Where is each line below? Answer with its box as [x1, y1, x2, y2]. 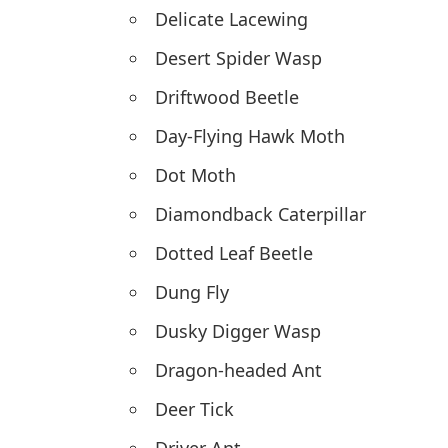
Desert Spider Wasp [155, 46, 322, 71]
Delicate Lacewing [155, 7, 308, 32]
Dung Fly [155, 280, 229, 305]
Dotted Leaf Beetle [155, 241, 313, 266]
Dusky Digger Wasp [155, 319, 321, 344]
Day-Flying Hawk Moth [155, 124, 345, 149]
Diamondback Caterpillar [155, 202, 366, 227]
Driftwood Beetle [155, 85, 299, 110]
